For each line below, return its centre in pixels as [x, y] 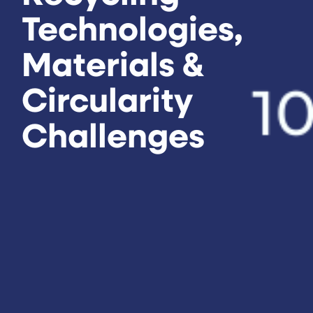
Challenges [114, 139]
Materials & [113, 68]
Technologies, [133, 32]
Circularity [108, 104]
